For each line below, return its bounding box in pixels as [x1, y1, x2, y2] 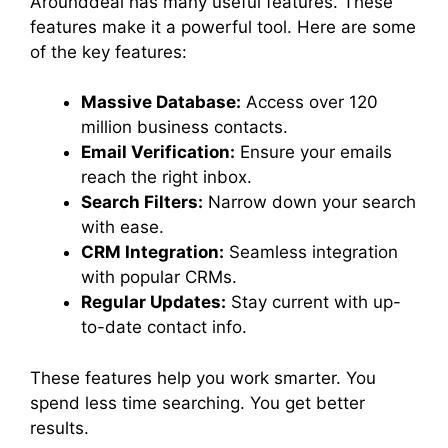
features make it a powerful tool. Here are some [30, 16, 416, 37]
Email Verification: [81, 142, 235, 162]
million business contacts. [81, 117, 288, 137]
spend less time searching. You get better [30, 392, 365, 413]
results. [30, 417, 89, 438]
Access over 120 [241, 92, 378, 112]
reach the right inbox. [81, 167, 252, 187]
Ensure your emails [235, 142, 392, 162]
